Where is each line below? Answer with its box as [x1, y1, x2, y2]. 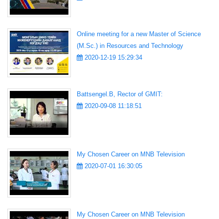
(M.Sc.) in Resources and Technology [77, 42, 183, 50]
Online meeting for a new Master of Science [77, 30, 201, 38]
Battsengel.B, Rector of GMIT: [77, 90, 163, 98]
